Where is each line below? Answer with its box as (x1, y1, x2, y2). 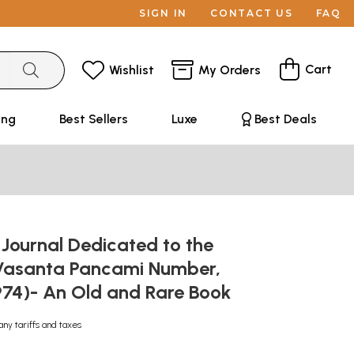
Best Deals (254, 111, 317, 126)
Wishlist (109, 62, 154, 77)
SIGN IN (138, 7, 188, 19)
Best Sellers (58, 111, 128, 126)
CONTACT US (210, 7, 293, 19)
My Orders (198, 62, 261, 77)
